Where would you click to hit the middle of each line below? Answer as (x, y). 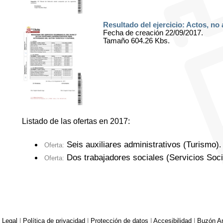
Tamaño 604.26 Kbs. (136, 41)
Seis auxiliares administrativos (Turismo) (141, 145)
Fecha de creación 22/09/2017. (153, 33)
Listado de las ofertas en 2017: (76, 121)
